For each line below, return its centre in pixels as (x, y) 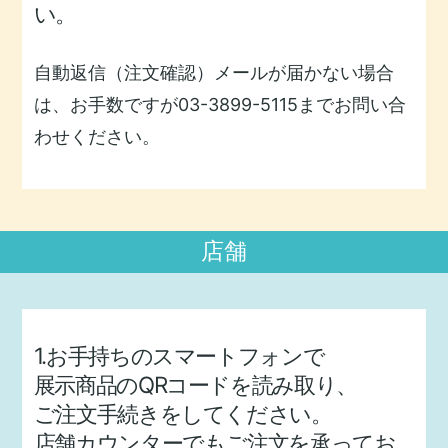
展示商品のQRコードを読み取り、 (195, 385)
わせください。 (96, 137)
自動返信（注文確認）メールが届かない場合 (213, 73)
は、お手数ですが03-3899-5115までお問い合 (219, 105)
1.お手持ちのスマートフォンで (179, 356)
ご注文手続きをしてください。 (182, 414)
